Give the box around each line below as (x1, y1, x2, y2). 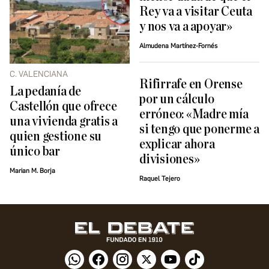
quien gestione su (10, 130, 102, 144)
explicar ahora (139, 137, 215, 151)
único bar (10, 145, 60, 159)
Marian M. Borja (10, 167, 55, 175)
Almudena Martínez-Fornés (139, 42, 217, 50)
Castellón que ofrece (10, 100, 117, 114)
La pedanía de (10, 85, 82, 99)
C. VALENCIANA (10, 69, 68, 80)
